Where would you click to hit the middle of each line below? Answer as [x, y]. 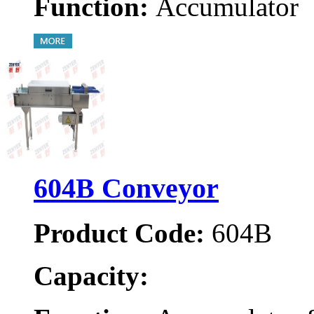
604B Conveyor [126, 188]
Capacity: [91, 276]
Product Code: [119, 233]
